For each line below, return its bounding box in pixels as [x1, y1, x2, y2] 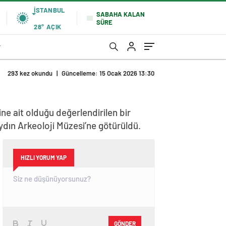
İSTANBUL [34, 6, 65, 14]
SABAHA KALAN [96, 10, 145, 18]
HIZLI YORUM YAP [21, 154, 67, 161]
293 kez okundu [8, 69, 52, 77]
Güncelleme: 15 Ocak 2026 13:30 [62, 69, 154, 77]
